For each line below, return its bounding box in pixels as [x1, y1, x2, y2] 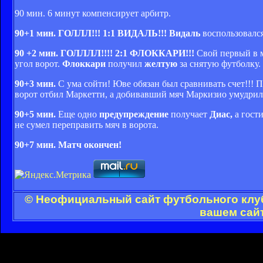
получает [171, 109, 210, 119]
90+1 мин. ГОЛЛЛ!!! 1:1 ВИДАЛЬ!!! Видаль [15, 28, 200, 38]
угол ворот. [15, 58, 62, 69]
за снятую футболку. [177, 58, 261, 69]
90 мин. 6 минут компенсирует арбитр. [15, 8, 171, 18]
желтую [144, 58, 177, 69]
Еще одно [56, 109, 97, 119]
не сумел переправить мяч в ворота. [15, 119, 159, 130]
